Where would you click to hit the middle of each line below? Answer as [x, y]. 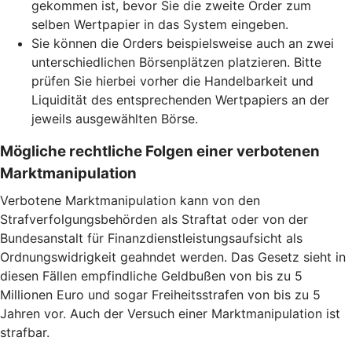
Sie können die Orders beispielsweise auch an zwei [183, 43]
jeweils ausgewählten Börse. [115, 118]
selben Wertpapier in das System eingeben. [160, 24]
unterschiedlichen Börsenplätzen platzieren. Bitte [176, 62]
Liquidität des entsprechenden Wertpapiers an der [180, 99]
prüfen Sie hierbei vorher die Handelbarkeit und [172, 81]
